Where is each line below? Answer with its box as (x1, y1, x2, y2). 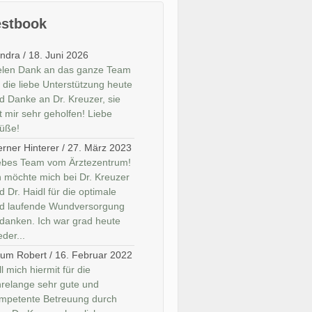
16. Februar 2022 (55, 249, 133, 260)
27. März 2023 (68, 142, 132, 153)
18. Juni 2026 (29, 49, 89, 61)
